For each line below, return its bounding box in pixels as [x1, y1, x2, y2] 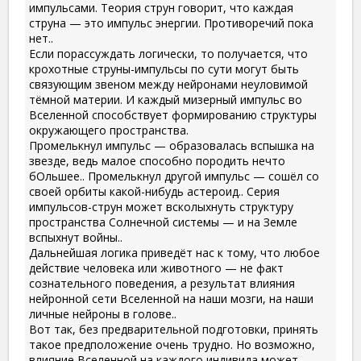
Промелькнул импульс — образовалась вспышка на [29, 138, 314, 154]
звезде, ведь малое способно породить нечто [29, 153, 285, 169]
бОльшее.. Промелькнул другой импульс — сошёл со [29, 168, 319, 185]
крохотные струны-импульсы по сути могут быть [29, 61, 299, 77]
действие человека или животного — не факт [29, 260, 284, 276]
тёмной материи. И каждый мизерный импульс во [29, 92, 302, 108]
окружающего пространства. [29, 122, 189, 139]
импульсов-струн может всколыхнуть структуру [29, 199, 293, 215]
